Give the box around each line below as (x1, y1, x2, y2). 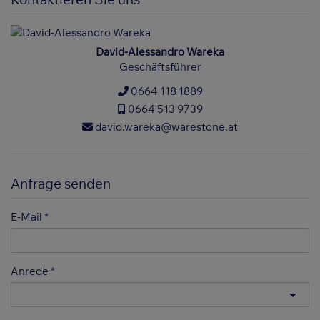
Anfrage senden (11, 175, 111, 193)
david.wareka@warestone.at (93, 119, 238, 134)
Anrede (11, 264, 49, 279)
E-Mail (11, 210, 42, 224)
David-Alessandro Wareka (96, 45, 224, 59)
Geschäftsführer (119, 60, 201, 74)
